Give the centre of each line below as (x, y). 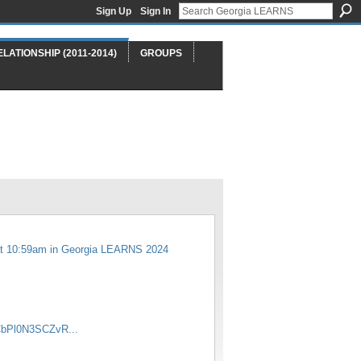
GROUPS (161, 53)
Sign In (156, 11)
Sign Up (114, 11)
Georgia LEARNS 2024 (115, 250)
